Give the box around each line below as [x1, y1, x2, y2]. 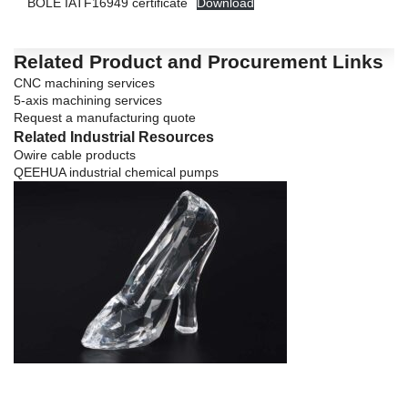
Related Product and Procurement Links [14, 50, 383, 72]
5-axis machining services [14, 92, 162, 107]
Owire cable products [14, 147, 136, 162]
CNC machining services [14, 75, 155, 90]
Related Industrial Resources [14, 127, 214, 145]
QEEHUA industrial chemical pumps [14, 164, 219, 179]
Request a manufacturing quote [14, 109, 196, 125]
